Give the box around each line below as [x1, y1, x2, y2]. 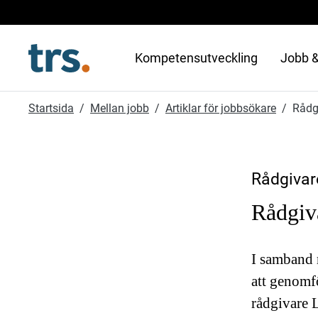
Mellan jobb [90, 102, 149, 115]
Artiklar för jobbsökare [165, 102, 276, 115]
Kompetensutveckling [134, 50, 258, 65]
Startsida [28, 102, 74, 115]
